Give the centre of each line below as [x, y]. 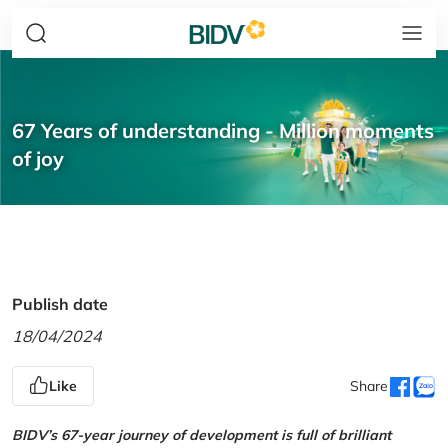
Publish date [60, 304]
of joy [38, 158]
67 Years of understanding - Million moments [223, 130]
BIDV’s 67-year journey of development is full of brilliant [201, 435]
